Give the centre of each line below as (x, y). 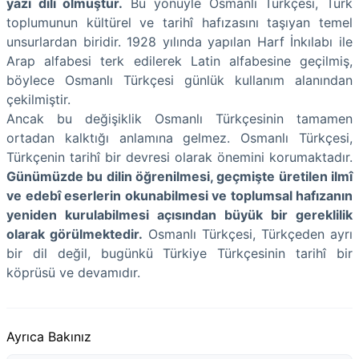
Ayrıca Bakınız (49, 336)
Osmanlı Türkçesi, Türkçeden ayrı (248, 234)
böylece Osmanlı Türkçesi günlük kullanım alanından (179, 80)
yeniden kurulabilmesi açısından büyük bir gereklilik (179, 214)
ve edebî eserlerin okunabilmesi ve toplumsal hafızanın (179, 195)
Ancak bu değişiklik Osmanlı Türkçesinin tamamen (179, 118)
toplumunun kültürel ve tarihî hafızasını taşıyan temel (179, 22)
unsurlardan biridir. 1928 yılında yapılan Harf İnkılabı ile (179, 41)
